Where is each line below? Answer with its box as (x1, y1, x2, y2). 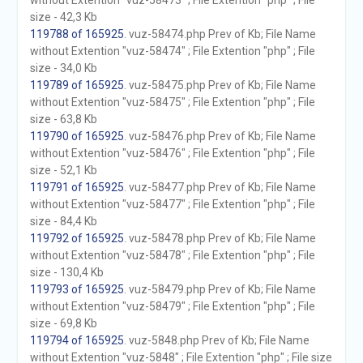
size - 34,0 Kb (29, 62, 97, 75)
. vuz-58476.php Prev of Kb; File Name (123, 130, 316, 143)
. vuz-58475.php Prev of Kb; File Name (123, 79, 316, 92)
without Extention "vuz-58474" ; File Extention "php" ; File (29, 45, 315, 58)
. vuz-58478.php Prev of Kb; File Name (123, 232, 316, 245)
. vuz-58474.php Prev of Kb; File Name (123, 28, 316, 41)
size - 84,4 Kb (29, 215, 97, 228)
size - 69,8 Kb (29, 317, 97, 330)
